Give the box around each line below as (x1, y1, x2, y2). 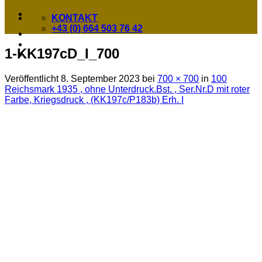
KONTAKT (51, 13, 98, 23)
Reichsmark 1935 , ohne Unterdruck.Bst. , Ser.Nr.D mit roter (5, 84, 250, 94)
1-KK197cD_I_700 (5, 45, 119, 61)
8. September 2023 (61, 73, 140, 84)
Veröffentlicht (5, 73, 61, 84)
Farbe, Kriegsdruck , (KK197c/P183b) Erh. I (5, 94, 184, 105)
